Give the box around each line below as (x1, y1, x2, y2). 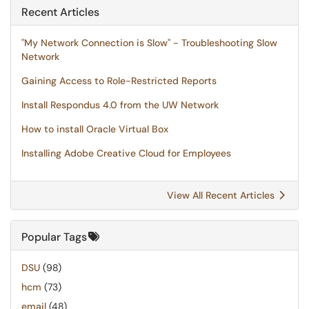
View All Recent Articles (167, 189, 277, 201)
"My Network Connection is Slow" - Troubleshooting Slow (21, 37, 277, 49)
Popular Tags (21, 230, 87, 244)
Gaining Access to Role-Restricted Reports (21, 74, 217, 87)
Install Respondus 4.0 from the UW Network (21, 99, 219, 111)
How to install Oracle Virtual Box (21, 123, 168, 135)
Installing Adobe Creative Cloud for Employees (21, 147, 231, 159)
